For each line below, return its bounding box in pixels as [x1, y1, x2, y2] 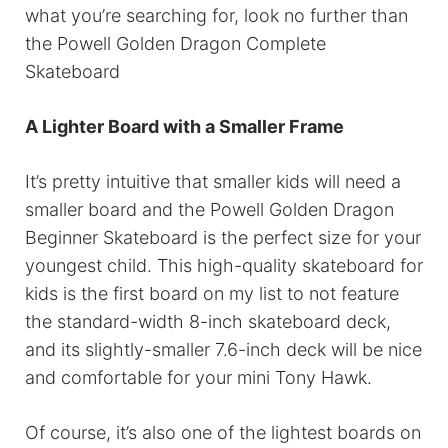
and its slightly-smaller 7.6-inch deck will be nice [25, 339, 422, 361]
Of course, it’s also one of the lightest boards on [25, 422, 421, 444]
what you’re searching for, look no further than [25, 5, 408, 27]
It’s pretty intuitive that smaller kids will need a [25, 171, 401, 193]
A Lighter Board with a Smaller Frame [25, 116, 344, 138]
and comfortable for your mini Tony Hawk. [25, 367, 372, 389]
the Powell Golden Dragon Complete [25, 33, 326, 55]
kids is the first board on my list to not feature [25, 283, 399, 305]
